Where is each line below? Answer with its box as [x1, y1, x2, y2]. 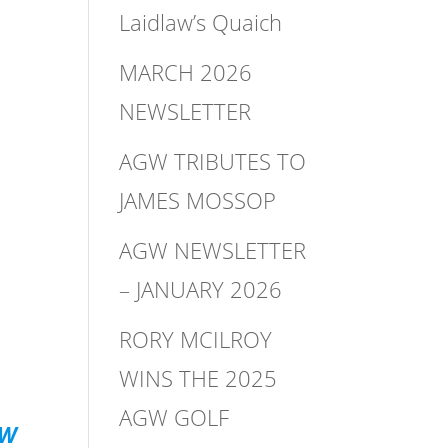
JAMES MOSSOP [119, 184, 277, 215]
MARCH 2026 [119, 56, 253, 87]
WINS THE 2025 [119, 362, 278, 393]
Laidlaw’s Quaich [119, 6, 283, 37]
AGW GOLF [119, 401, 230, 432]
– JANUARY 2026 [119, 273, 283, 304]
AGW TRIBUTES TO [119, 145, 307, 176]
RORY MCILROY [119, 323, 273, 354]
